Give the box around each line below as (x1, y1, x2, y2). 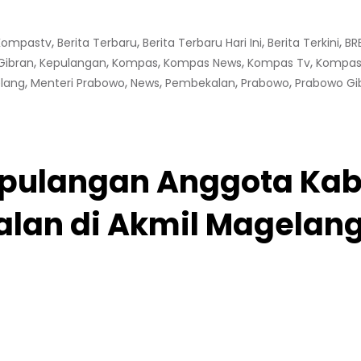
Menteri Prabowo (31, 75, 125, 91)
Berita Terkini (268, 35, 339, 51)
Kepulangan (39, 55, 106, 71)
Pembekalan (165, 75, 235, 91)
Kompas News (164, 55, 242, 71)
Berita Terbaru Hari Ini (143, 35, 262, 51)
